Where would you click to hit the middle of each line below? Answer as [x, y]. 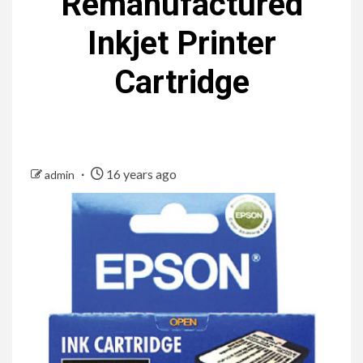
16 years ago [140, 174]
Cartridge [181, 83]
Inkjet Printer [181, 44]
